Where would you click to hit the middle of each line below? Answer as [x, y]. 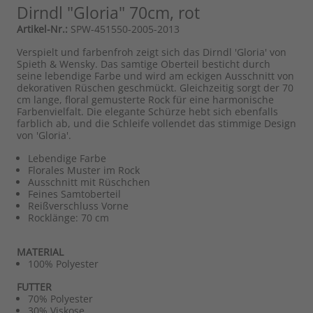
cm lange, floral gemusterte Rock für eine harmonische [145, 99]
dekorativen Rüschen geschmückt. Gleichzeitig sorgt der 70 [155, 87]
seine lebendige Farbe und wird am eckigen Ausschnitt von [155, 75]
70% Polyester [60, 298]
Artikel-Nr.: [42, 29]
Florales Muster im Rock [84, 170]
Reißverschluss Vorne [78, 205]
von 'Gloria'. [44, 135]
